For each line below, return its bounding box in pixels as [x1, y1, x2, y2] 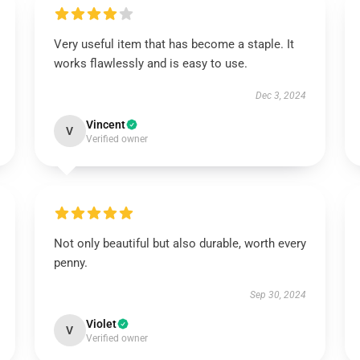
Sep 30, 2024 [250, 289, 307, 301]
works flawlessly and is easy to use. [53, 56, 251, 71]
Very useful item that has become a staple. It [53, 37, 294, 51]
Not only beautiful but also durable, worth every [53, 236, 306, 251]
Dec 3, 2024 [256, 90, 307, 101]
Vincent [85, 118, 125, 131]
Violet [85, 317, 117, 330]
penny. [53, 256, 88, 270]
